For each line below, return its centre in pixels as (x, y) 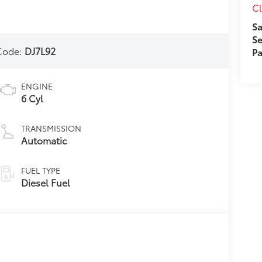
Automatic (44, 140)
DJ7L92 (40, 50)
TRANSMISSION (51, 128)
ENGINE (37, 86)
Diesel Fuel (45, 182)
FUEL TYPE (40, 170)
